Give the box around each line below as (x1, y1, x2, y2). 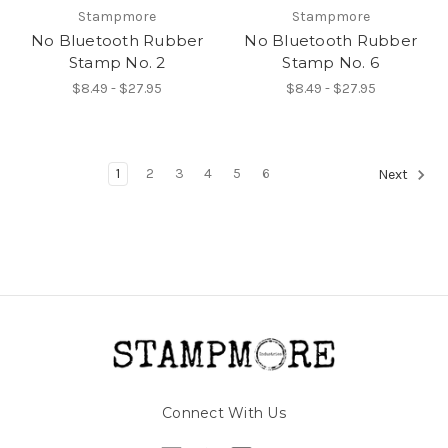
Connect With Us (162, 403, 286, 422)
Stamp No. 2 (68, 52, 166, 72)
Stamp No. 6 (282, 52, 380, 72)
